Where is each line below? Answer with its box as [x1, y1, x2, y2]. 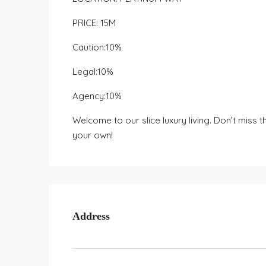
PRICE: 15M [72, 17, 116, 28]
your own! [72, 129, 113, 141]
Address [72, 210, 110, 222]
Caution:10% [72, 42, 122, 53]
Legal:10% [72, 66, 113, 77]
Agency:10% [72, 90, 122, 102]
